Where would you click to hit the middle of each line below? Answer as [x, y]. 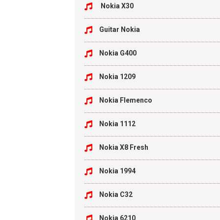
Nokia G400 [118, 53]
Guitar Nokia [120, 29]
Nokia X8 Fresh [124, 147]
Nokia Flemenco [126, 100]
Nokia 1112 [117, 124]
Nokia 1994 [117, 171]
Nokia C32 [116, 194]
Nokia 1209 [117, 77]
